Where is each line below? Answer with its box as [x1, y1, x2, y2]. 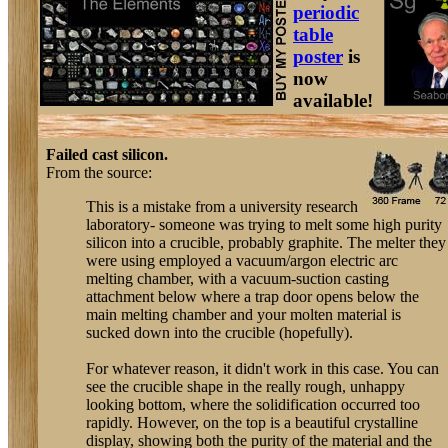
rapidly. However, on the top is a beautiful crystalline [86, 414, 418, 431]
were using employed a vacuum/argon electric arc [86, 252, 398, 269]
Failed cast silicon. [46, 146, 168, 163]
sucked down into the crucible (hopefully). [86, 324, 353, 341]
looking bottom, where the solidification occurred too [86, 396, 420, 413]
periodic [293, 2, 359, 23]
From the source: [46, 164, 152, 181]
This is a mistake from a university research [86, 198, 358, 215]
